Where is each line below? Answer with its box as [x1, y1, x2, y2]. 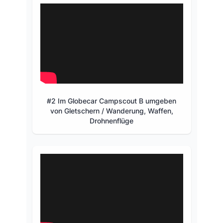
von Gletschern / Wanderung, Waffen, [50, 106, 173, 115]
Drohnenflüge [90, 116, 133, 125]
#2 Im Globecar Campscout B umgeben [47, 96, 176, 105]
